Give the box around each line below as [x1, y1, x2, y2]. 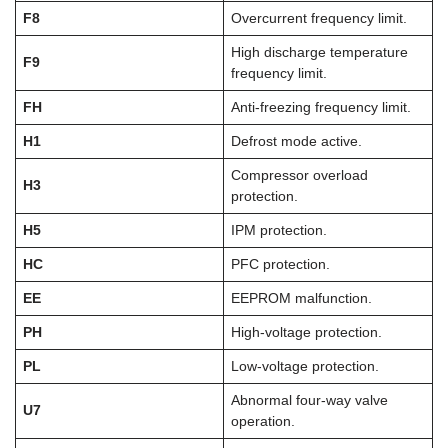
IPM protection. [230, 222, 327, 238]
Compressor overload [230, 167, 368, 183]
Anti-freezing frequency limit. [230, 99, 411, 115]
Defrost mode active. [230, 133, 362, 149]
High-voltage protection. [230, 324, 382, 340]
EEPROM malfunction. [230, 290, 372, 306]
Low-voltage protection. [230, 358, 379, 374]
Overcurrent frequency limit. [230, 10, 407, 26]
